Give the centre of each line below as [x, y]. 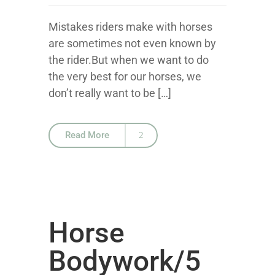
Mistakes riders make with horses [130, 26]
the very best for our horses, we [125, 76]
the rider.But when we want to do [129, 60]
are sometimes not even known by [132, 43]
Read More [87, 135]
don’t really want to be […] [110, 93]
